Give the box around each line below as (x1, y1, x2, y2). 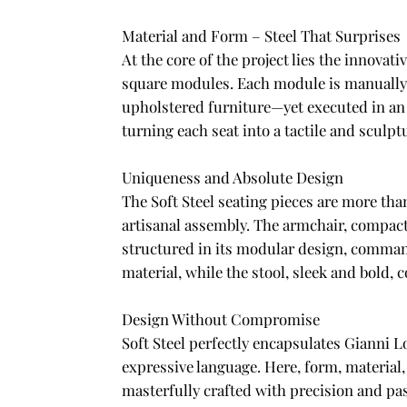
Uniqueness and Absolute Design (122, 167, 344, 188)
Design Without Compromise (122, 309, 321, 330)
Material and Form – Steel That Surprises (122, 25, 402, 46)
